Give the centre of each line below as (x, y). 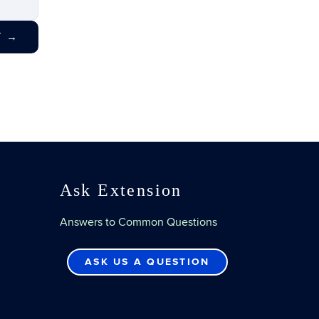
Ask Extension (121, 190)
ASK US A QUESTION (147, 262)
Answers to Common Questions (138, 222)
